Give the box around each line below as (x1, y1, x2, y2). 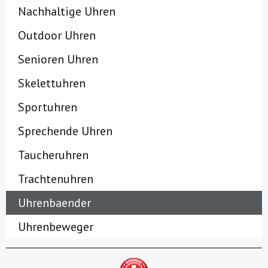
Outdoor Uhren (18, 28, 96, 44)
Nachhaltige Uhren (18, 4, 115, 20)
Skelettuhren (18, 75, 86, 92)
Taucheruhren (18, 147, 89, 163)
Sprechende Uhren (18, 123, 112, 139)
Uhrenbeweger (18, 219, 93, 235)
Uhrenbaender (18, 195, 91, 211)
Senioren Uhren (18, 51, 98, 68)
